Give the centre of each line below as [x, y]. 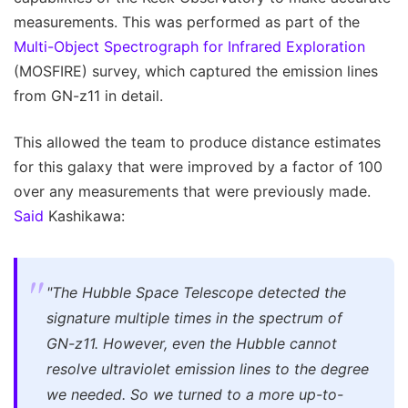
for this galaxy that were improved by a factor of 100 [198, 166]
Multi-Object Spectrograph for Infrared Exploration [189, 46]
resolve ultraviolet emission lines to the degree [208, 368]
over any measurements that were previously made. [192, 191]
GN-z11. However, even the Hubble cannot [192, 343]
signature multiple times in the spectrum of [194, 317]
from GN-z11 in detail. [88, 95]
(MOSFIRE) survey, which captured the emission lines [196, 71]
